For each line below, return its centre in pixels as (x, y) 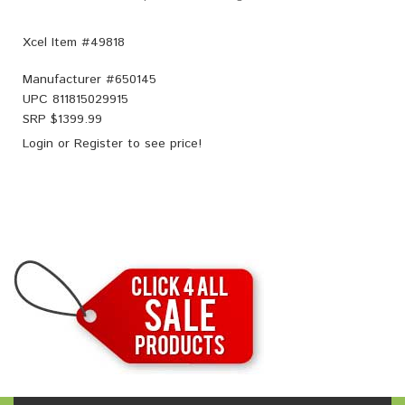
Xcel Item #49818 (74, 42)
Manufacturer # (69, 79)
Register (99, 143)
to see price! (162, 143)
